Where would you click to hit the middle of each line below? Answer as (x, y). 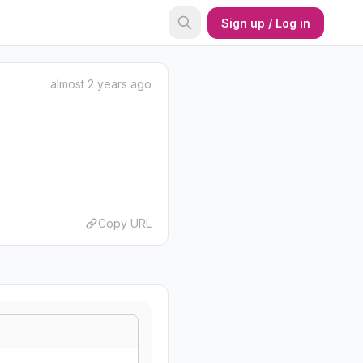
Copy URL (125, 223)
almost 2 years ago (101, 84)
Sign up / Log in (266, 23)
